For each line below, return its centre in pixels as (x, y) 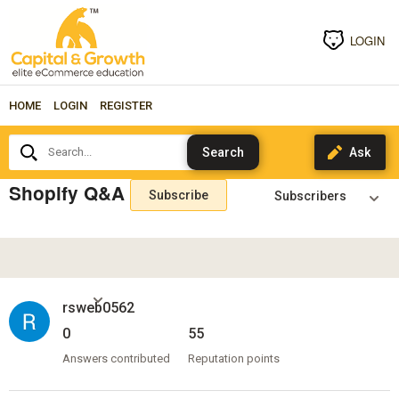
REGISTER (126, 105)
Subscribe (178, 195)
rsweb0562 (98, 307)
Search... (32, 139)
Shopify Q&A (66, 192)
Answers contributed (116, 358)
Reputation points (233, 358)
